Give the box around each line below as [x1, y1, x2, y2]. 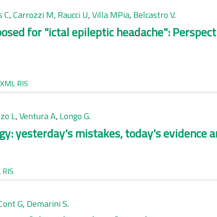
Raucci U [58, 8, 88, 21]
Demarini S [27, 197, 67, 210]
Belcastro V [133, 8, 174, 21]
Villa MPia [92, 8, 129, 21]
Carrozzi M [13, 8, 54, 21]
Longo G [60, 109, 89, 123]
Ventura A [19, 109, 56, 123]
